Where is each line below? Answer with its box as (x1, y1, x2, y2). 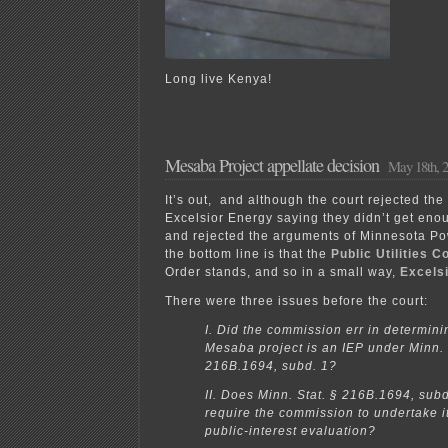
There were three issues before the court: (165, 293, 428, 308)
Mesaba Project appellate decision (165, 152, 379, 177)
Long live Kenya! (165, 71, 272, 86)
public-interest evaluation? (205, 423, 376, 438)
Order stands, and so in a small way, (165, 264, 400, 279)
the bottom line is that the (165, 246, 327, 261)
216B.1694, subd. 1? (205, 358, 337, 373)
